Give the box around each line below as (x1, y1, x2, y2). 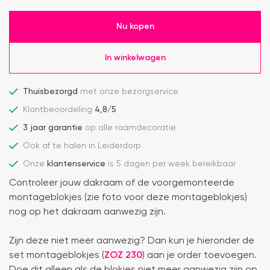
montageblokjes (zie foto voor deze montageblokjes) (9, 193, 247, 203)
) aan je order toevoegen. (142, 251, 257, 261)
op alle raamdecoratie (85, 124, 176, 133)
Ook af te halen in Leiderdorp (23, 142, 141, 151)
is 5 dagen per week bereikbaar (105, 160, 236, 169)
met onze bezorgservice (78, 87, 178, 96)
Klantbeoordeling (23, 105, 95, 115)
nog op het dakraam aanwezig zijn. (9, 207, 166, 218)
